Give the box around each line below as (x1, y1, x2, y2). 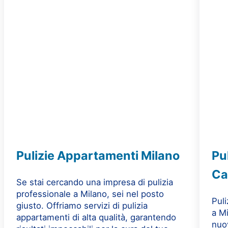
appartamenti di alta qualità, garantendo (16, 212, 176, 222)
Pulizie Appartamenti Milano (16, 148, 180, 163)
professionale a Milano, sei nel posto (16, 188, 164, 199)
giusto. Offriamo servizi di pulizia (16, 200, 148, 211)
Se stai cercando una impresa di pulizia (16, 177, 173, 187)
